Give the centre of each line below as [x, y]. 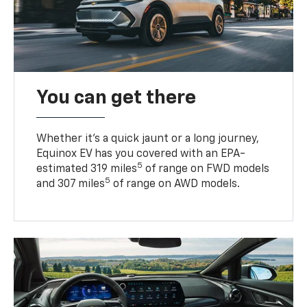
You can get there [116, 98]
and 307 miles [71, 184]
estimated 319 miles [87, 169]
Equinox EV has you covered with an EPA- [141, 154]
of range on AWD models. [175, 184]
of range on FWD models [206, 169]
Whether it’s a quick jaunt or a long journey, [148, 139]
